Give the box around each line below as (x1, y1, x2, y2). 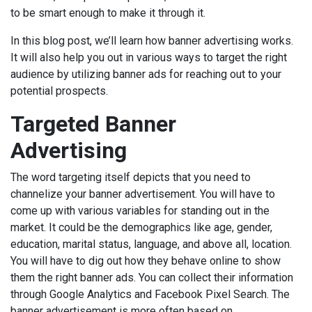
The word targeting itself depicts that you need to (10, 171, 251, 185)
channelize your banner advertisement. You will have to (10, 187, 275, 201)
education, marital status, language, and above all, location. (10, 237, 292, 251)
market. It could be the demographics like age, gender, (10, 221, 272, 235)
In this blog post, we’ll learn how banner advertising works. (10, 34, 293, 48)
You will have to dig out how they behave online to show (10, 254, 281, 268)
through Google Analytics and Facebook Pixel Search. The (10, 288, 290, 302)
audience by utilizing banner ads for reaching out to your (10, 68, 281, 81)
